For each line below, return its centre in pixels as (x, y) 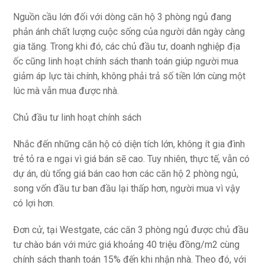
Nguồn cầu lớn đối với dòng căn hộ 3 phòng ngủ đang (122, 17)
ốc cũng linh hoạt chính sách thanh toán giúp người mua (126, 62)
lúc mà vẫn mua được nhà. (66, 91)
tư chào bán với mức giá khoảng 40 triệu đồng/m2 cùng (127, 245)
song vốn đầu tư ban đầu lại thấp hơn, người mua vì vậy (127, 189)
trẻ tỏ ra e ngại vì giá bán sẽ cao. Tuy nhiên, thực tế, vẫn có (132, 159)
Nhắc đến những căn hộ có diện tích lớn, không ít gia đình (129, 144)
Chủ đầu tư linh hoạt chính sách (77, 118)
